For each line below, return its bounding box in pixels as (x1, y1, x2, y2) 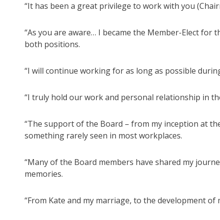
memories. (25, 168, 63, 180)
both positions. (25, 39, 80, 50)
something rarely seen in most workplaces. (25, 130, 182, 141)
